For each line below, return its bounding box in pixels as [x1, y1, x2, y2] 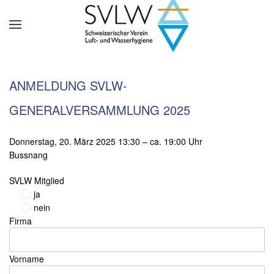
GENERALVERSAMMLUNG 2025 [9, 101, 190, 119]
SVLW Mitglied [9, 174, 64, 187]
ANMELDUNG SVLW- [9, 76, 127, 94]
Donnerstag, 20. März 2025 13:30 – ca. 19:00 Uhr [9, 135, 202, 147]
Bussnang [9, 149, 48, 161]
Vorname [9, 253, 44, 265]
